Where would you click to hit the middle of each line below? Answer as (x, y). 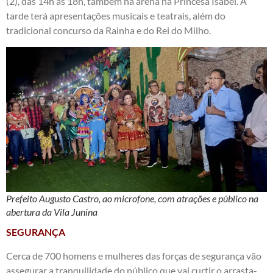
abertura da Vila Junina (52, 212)
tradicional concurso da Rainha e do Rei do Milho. (108, 30)
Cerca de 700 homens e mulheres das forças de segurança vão (134, 255)
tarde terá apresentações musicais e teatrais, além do (116, 16)
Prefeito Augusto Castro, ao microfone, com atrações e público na (132, 199)
